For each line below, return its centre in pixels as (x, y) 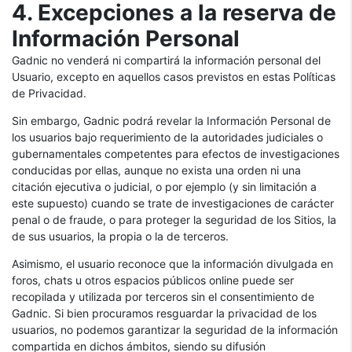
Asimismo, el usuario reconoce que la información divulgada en (172, 264)
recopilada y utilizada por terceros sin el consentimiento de (163, 297)
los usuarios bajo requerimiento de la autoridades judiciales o (167, 137)
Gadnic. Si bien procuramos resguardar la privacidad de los (164, 313)
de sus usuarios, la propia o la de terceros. (120, 236)
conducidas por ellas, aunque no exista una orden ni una (156, 170)
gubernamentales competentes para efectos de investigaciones (176, 154)
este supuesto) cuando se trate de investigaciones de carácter (173, 203)
